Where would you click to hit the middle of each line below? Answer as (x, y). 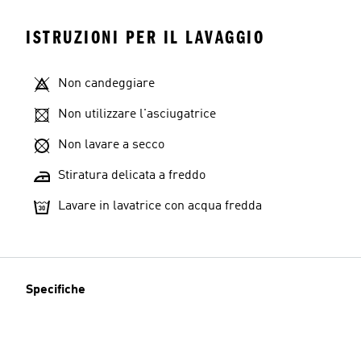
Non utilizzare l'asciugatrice (137, 114)
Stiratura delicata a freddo (132, 176)
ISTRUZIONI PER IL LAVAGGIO (145, 37)
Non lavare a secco (111, 145)
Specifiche (56, 290)
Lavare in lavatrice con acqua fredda (160, 206)
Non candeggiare (106, 84)
